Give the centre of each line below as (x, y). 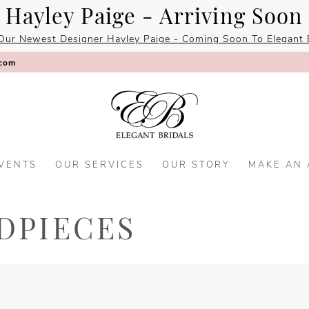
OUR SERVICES (100, 166)
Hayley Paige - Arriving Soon (154, 19)
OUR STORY (196, 166)
